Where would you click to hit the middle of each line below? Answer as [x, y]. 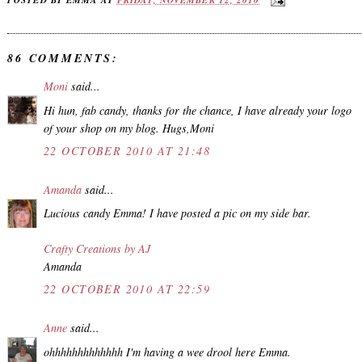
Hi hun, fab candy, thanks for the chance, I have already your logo [198, 110]
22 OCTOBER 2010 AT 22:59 [127, 289]
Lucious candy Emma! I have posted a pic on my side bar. [177, 213]
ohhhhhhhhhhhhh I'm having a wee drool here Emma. [167, 351]
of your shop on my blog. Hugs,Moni [129, 128]
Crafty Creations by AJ [97, 249]
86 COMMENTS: [63, 59]
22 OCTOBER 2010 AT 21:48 [127, 150]
